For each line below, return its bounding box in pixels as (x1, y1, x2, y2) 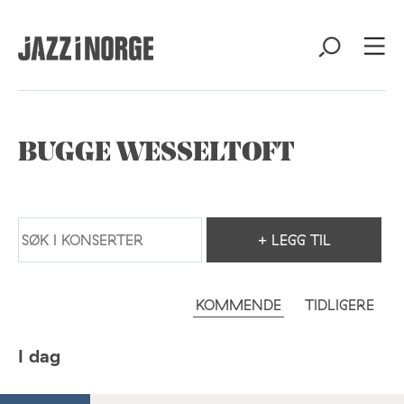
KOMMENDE (196, 296, 281, 314)
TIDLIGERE (305, 296, 374, 314)
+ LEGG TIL (257, 231, 331, 249)
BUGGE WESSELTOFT (18, 140, 295, 168)
